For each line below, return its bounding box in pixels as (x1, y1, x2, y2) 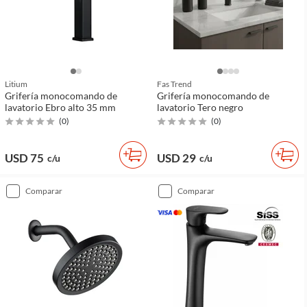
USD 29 (157, 151, 196, 166)
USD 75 (5, 151, 44, 166)
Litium (5, 79, 27, 90)
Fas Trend (157, 79, 192, 90)
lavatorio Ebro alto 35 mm (5, 101, 116, 114)
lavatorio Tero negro (157, 101, 243, 114)
